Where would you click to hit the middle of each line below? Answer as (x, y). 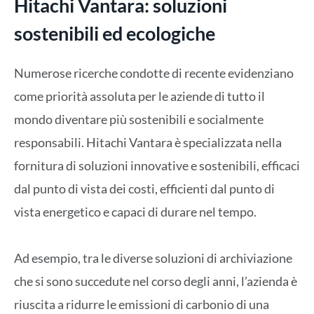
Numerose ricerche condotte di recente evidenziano (154, 73)
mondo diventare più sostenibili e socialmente (139, 119)
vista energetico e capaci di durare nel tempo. (135, 211)
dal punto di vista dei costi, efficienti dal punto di (144, 188)
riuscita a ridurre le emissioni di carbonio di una (142, 305)
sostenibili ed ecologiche (115, 33)
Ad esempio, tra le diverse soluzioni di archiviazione (153, 258)
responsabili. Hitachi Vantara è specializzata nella (148, 142)
